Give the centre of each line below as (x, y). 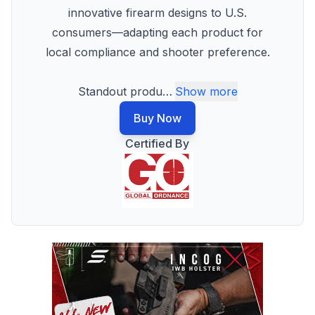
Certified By (157, 143)
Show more (206, 91)
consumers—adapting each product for (157, 32)
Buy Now (157, 118)
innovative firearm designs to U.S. (157, 13)
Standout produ (120, 91)
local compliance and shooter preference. (157, 52)
